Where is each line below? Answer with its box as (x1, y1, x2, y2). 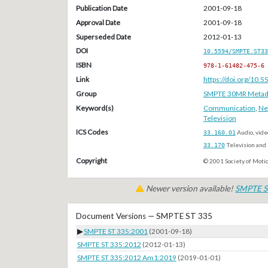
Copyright (75, 156, 107, 165)
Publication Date (75, 3, 127, 13)
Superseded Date (75, 32, 131, 41)
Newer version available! (144, 184, 236, 194)
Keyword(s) (75, 103, 114, 112)
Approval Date (75, 17, 120, 27)
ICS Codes (75, 127, 108, 137)
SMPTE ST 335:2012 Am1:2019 (77, 253, 176, 263)
